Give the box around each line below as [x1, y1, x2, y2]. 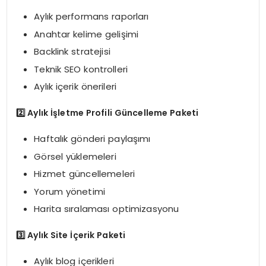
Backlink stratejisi [34, 45, 110, 58]
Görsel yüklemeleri [34, 150, 116, 163]
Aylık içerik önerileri [34, 80, 117, 93]
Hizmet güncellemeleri [34, 167, 135, 180]
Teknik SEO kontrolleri [34, 62, 128, 75]
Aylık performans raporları [34, 10, 149, 23]
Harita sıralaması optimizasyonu [34, 202, 179, 216]
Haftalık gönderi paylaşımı [34, 132, 151, 145]
